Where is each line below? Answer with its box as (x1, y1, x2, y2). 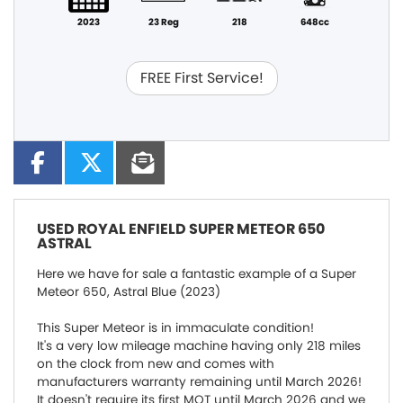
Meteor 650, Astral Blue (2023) (37, 282, 220, 300)
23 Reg (148, 14, 179, 29)
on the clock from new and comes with (37, 354, 274, 372)
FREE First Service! (139, 67, 264, 88)
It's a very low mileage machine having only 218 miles (37, 336, 361, 354)
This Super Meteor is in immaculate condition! (37, 318, 314, 336)
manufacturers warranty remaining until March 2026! (37, 372, 362, 390)
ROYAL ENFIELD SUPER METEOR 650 (75, 218, 325, 239)
